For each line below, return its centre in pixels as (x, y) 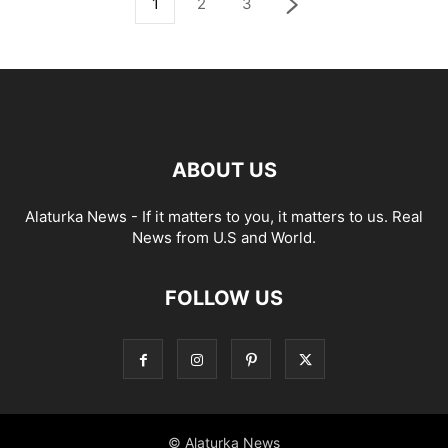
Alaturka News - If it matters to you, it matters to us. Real (224, 216)
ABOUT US (224, 170)
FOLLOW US (224, 298)
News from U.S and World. (224, 237)
